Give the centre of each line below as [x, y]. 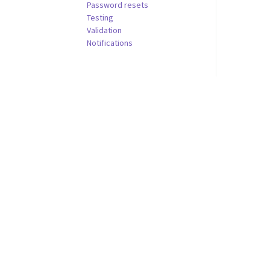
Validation [104, 30]
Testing [100, 17]
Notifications [110, 43]
